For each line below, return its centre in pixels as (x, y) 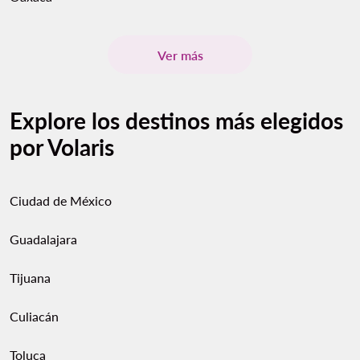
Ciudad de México (61, 200)
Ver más (180, 55)
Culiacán (34, 316)
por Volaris (62, 147)
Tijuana (30, 278)
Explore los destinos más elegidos (176, 121)
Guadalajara (43, 239)
